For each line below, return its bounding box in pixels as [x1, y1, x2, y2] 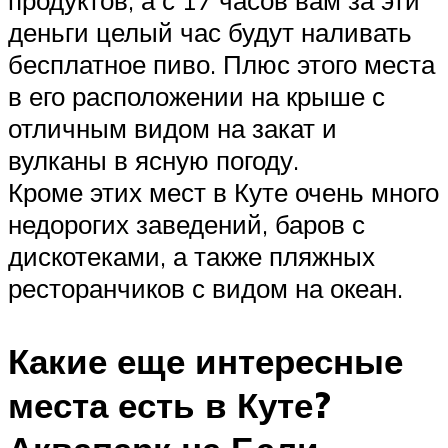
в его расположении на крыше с [8, 79, 385, 112]
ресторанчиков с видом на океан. [8, 271, 403, 304]
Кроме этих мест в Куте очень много [8, 175, 439, 208]
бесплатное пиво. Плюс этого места [8, 47, 435, 80]
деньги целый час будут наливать [8, 15, 412, 48]
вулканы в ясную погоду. [8, 143, 299, 176]
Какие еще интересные [8, 338, 403, 383]
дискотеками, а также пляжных [8, 239, 375, 272]
